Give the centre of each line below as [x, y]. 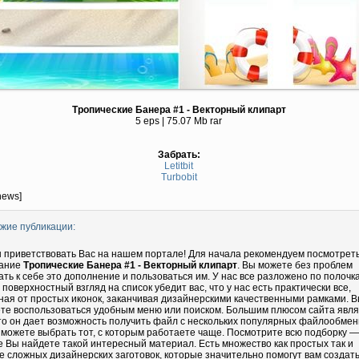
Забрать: [179, 155]
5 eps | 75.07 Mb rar [179, 121]
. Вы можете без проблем [295, 265]
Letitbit [179, 166]
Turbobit [179, 177]
